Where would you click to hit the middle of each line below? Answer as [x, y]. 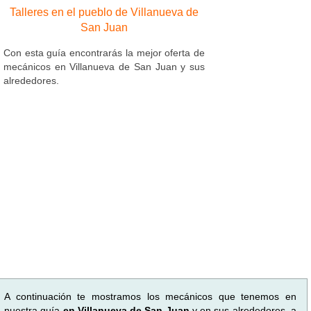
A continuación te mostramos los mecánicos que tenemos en [150, 296]
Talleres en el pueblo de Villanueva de [104, 12]
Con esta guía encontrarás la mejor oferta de [104, 52]
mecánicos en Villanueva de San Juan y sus [104, 66]
